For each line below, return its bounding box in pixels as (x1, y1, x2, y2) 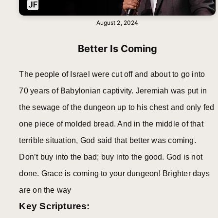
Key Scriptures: (19, 201, 90, 212)
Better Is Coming (77, 43, 157, 55)
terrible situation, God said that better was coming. (19, 136, 196, 145)
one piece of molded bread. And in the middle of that (19, 120, 203, 128)
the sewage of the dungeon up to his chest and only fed (19, 103, 215, 112)
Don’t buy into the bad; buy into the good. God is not (19, 153, 203, 162)
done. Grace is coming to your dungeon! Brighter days (19, 169, 210, 178)
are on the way (19, 186, 72, 195)
